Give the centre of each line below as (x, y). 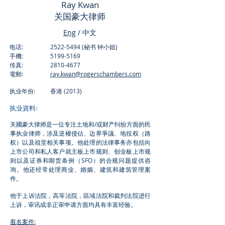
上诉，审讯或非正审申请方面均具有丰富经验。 (73, 204)
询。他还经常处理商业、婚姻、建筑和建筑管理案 (80, 169)
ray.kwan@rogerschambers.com (96, 74)
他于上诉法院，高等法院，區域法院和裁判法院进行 (80, 195)
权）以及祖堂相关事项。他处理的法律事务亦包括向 (80, 142)
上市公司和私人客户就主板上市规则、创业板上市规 (80, 151)
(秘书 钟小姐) (99, 47)
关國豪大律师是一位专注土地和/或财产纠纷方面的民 (80, 124)
